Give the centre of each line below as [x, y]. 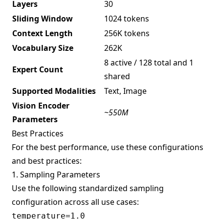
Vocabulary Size [43, 48]
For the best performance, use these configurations [108, 147]
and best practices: [47, 161]
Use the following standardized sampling [88, 188]
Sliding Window [43, 18]
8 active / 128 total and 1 [149, 62]
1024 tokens [127, 18]
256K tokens [127, 33]
